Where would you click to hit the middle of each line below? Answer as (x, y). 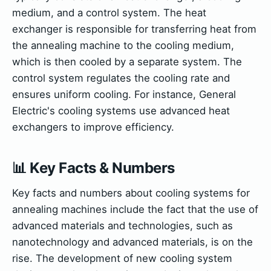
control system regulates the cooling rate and (121, 78)
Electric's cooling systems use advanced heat (121, 110)
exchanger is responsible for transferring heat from (134, 29)
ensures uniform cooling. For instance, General (124, 94)
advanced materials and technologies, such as (122, 225)
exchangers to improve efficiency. (93, 127)
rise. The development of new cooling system (122, 258)
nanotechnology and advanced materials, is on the (132, 242)
